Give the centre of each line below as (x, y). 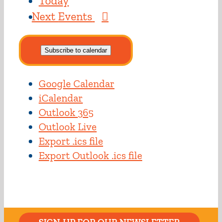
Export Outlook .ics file (90, 156)
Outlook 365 (66, 112)
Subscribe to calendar (76, 51)
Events (75, 17)
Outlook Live (68, 127)
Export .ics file (71, 141)
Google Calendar (77, 84)
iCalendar (61, 98)
